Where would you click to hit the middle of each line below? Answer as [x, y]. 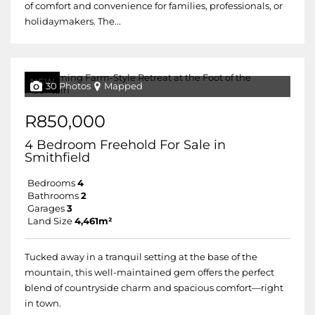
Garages [46, 208]
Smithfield [57, 157]
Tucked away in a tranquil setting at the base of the [141, 257]
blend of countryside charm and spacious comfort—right [154, 288]
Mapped [123, 86]
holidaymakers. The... [73, 21]
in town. [43, 303]
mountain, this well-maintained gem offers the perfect [149, 272]
